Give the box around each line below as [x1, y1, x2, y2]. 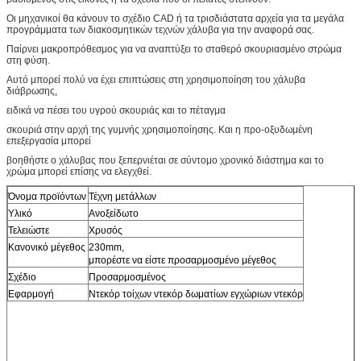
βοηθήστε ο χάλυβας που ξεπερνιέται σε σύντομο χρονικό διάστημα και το [6, 154, 324, 166]
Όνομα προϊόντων [8, 190, 86, 202]
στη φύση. [6, 54, 50, 66]
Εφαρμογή [8, 288, 54, 300]
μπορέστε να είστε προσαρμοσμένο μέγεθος [89, 254, 276, 266]
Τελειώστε [8, 224, 49, 236]
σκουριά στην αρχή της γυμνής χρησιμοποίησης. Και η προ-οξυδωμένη [6, 123, 313, 135]
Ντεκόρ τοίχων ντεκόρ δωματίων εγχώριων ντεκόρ [89, 288, 303, 300]
